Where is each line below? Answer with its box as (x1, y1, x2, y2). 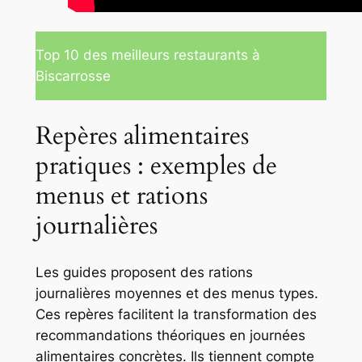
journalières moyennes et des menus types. (35, 284, 318, 301)
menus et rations (35, 178, 208, 213)
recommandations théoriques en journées (35, 326, 305, 343)
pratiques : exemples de (35, 148, 277, 183)
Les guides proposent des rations (35, 263, 253, 280)
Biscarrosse (35, 68, 111, 85)
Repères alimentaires (35, 118, 249, 153)
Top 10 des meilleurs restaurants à (35, 47, 260, 64)
